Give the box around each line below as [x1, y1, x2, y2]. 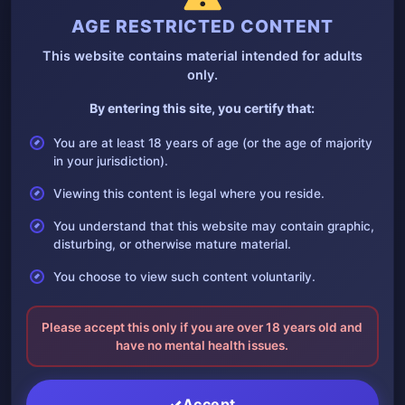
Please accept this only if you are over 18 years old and [42, 320, 363, 335]
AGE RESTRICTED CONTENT [71, 15, 334, 38]
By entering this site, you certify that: [89, 100, 316, 117]
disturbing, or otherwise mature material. [53, 237, 292, 252]
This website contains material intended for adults [42, 48, 363, 64]
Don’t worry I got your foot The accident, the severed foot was [23, 200, 379, 214]
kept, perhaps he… [23, 217, 129, 231]
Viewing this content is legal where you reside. [53, 186, 325, 202]
